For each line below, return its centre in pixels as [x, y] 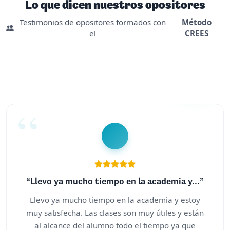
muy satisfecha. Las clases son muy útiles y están [115, 212]
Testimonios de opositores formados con [92, 22]
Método [196, 22]
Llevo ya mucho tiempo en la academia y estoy [115, 199]
